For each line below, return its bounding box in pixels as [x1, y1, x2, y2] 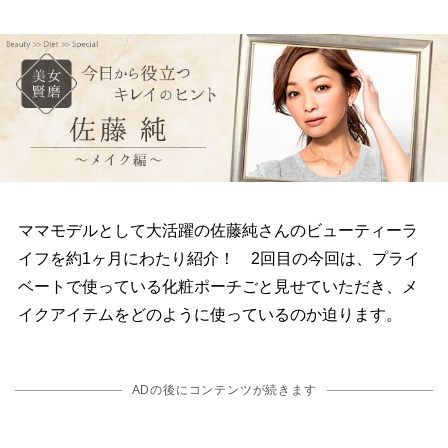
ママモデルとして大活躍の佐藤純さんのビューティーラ [17, 222, 418, 240]
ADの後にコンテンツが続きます [131, 383, 317, 398]
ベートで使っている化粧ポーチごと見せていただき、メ [17, 278, 418, 296]
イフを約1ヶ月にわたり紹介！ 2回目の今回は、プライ [17, 250, 420, 268]
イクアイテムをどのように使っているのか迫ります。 [17, 306, 402, 324]
